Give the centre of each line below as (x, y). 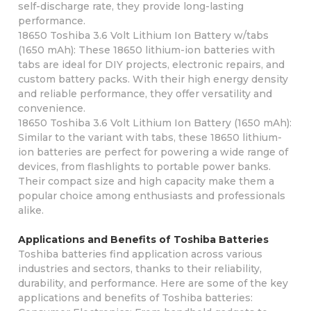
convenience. (51, 108)
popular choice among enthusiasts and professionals (151, 195)
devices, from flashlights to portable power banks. (144, 166)
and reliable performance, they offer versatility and (145, 93)
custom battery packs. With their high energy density (153, 79)
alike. (31, 210)
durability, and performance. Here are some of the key (153, 283)
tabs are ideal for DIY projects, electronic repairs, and (151, 64)
